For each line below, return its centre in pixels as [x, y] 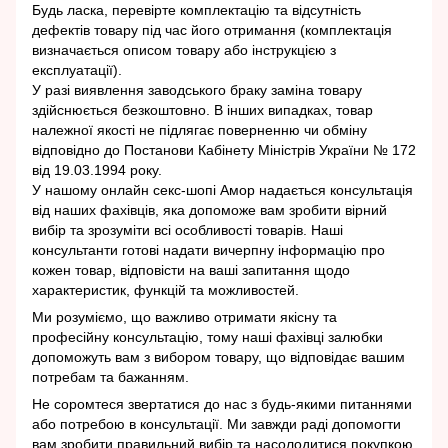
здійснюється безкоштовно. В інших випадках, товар [202, 109]
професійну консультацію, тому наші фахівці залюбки [207, 336]
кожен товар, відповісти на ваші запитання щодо [191, 269]
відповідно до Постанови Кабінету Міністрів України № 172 [224, 149]
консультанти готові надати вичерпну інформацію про [208, 249]
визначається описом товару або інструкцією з [184, 49]
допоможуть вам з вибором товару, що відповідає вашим [218, 356]
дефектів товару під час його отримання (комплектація [212, 29]
